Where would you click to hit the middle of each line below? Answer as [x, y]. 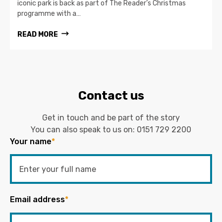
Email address [37, 200]
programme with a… [49, 14]
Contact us [111, 96]
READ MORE [38, 35]
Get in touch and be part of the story [111, 118]
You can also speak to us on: [84, 130]
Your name [31, 142]
